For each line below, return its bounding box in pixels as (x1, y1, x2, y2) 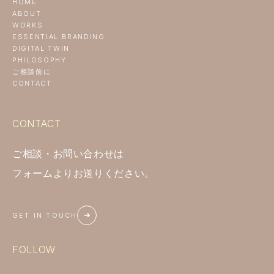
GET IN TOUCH (12, 210, 78, 220)
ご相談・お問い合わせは (12, 149, 125, 160)
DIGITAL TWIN (12, 43, 70, 53)
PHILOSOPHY (12, 55, 67, 64)
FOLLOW (12, 243, 56, 256)
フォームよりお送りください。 (12, 168, 155, 179)
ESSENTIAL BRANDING (12, 32, 105, 41)
